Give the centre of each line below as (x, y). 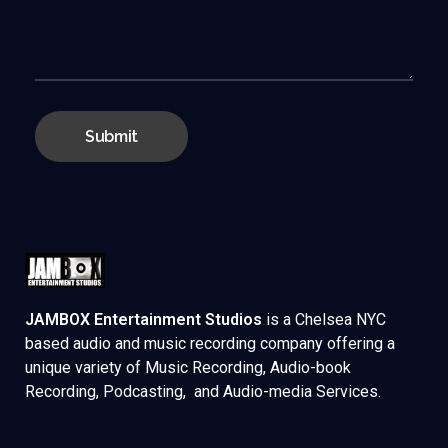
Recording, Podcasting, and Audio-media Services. (203, 391)
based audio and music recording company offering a (210, 343)
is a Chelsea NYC (324, 319)
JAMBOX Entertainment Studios (143, 319)
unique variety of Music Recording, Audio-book (188, 367)
